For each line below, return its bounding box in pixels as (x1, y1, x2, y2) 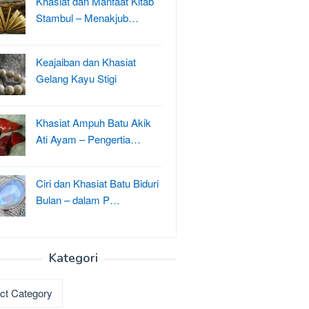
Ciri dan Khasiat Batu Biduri (36, 176, 159, 190)
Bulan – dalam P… (36, 192, 120, 207)
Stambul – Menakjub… (36, 10, 139, 25)
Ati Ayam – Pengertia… (36, 132, 141, 146)
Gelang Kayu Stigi (36, 71, 117, 86)
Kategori (48, 250, 98, 266)
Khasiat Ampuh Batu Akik (36, 115, 151, 130)
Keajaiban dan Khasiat (36, 54, 136, 69)
